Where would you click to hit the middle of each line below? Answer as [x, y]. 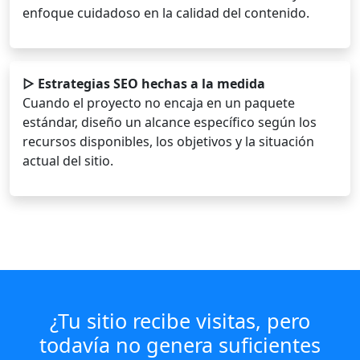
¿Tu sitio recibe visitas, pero [180, 321]
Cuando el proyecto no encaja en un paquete [159, 103]
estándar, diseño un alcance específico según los [170, 123]
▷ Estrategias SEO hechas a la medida [144, 84]
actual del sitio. [68, 161]
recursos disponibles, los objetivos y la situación [168, 142]
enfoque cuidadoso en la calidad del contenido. [166, 13]
